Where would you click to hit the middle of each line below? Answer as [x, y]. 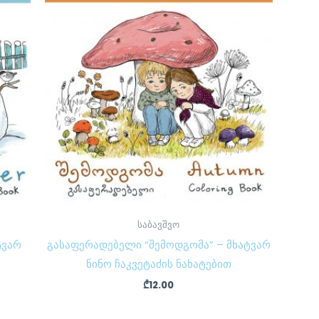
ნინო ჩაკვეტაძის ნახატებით [158, 264]
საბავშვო [159, 224]
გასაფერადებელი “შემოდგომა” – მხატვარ [158, 245]
